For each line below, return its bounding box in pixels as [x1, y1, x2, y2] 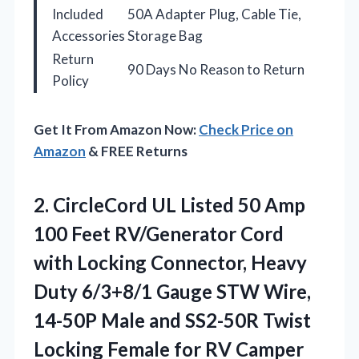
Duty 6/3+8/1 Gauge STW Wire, [34, 279, 311, 303]
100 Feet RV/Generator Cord [34, 221, 284, 245]
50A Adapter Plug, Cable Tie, [127, 5, 301, 22]
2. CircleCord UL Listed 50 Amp [34, 192, 305, 216]
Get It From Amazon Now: [34, 120, 199, 138]
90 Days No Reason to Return [127, 60, 305, 78]
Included [52, 5, 103, 22]
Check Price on [199, 120, 293, 138]
